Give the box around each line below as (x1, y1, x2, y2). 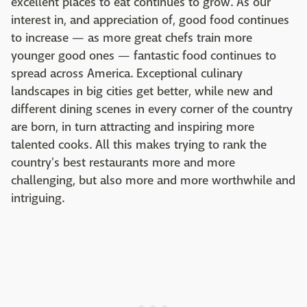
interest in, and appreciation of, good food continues (11, 12, 289, 28)
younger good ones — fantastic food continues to (11, 48, 276, 64)
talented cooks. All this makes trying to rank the (11, 137, 267, 153)
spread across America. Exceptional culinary (11, 66, 243, 82)
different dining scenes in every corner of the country (11, 101, 293, 117)
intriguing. (11, 191, 64, 206)
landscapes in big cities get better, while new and (11, 84, 273, 99)
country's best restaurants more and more (11, 155, 235, 171)
